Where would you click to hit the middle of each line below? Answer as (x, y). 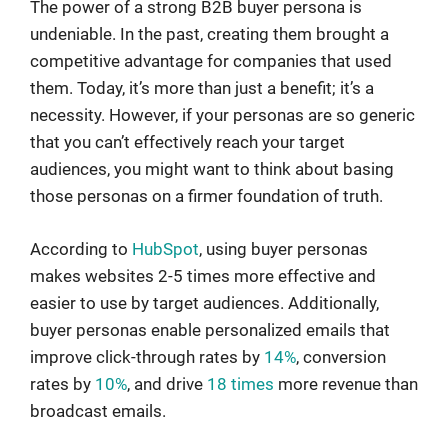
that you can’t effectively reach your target (187, 142)
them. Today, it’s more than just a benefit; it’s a (202, 88)
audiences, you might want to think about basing (212, 169)
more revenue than (346, 383)
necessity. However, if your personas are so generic (222, 115)
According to (81, 248)
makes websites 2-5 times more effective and (203, 275)
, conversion (341, 356)
